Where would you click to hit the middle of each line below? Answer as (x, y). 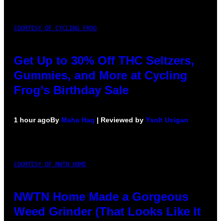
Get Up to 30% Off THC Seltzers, (104, 60)
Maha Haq (78, 120)
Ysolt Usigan (167, 120)
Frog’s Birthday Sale (71, 90)
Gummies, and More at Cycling (101, 75)
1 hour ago (32, 120)
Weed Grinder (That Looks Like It (107, 211)
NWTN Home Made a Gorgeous (101, 196)
